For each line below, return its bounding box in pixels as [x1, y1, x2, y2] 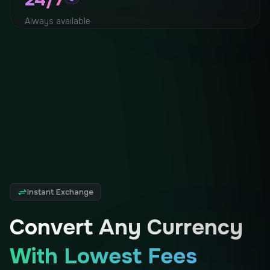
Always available [25, 16, 90, 27]
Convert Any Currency [10, 213, 243, 242]
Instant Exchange [27, 187, 93, 198]
